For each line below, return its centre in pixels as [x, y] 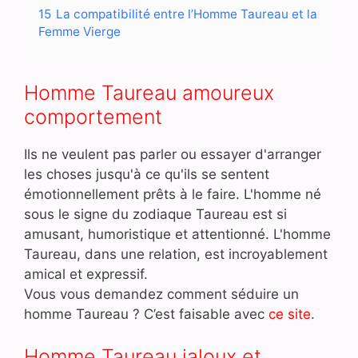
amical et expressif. [86, 274]
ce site [290, 314]
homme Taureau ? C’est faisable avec [146, 314]
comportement [93, 116]
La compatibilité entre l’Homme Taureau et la [187, 14]
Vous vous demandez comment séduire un [161, 294]
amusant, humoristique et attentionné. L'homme [177, 234]
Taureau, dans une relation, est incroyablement [176, 254]
